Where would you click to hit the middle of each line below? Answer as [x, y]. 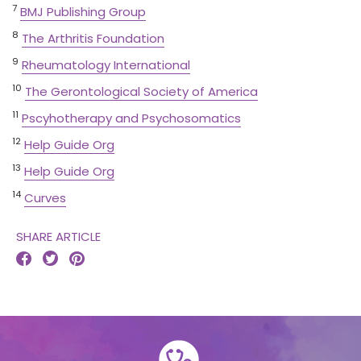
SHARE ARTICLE [58, 237]
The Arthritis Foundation [93, 38]
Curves [45, 198]
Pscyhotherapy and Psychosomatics [131, 118]
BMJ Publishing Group [83, 12]
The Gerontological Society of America [141, 91]
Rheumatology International [106, 65]
